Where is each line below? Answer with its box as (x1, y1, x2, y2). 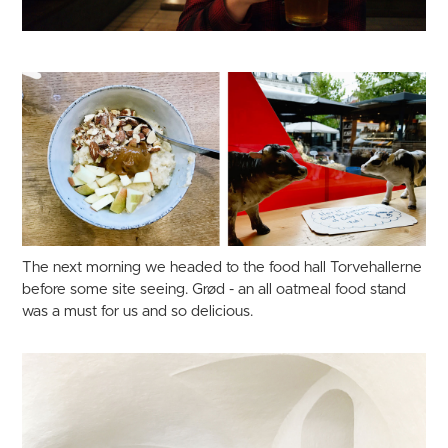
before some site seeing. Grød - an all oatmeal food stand (22, 281, 407, 297)
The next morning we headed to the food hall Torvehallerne (22, 259, 423, 275)
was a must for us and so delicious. (22, 303, 254, 319)
